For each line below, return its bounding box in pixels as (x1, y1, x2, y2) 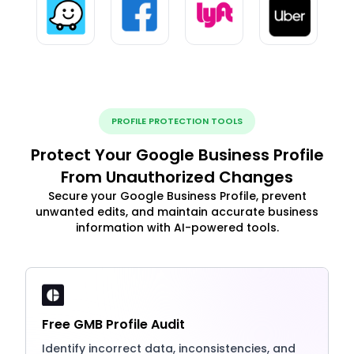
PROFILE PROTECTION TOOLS (111, 114, 243, 127)
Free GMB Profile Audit (42, 314, 185, 333)
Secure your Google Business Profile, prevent (47, 187, 307, 204)
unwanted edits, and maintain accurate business (36, 203, 318, 220)
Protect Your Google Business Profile (30, 143, 324, 166)
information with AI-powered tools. (75, 219, 279, 235)
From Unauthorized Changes (61, 165, 293, 188)
